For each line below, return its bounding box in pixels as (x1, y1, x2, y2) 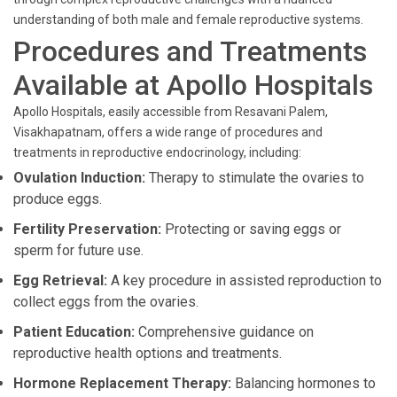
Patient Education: (13, 323, 135, 340)
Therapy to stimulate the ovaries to (145, 169, 364, 186)
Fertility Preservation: (13, 221, 161, 237)
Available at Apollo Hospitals (13, 68, 373, 102)
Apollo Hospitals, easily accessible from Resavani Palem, (13, 105, 328, 119)
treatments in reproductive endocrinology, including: (13, 145, 301, 160)
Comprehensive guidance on (135, 323, 314, 340)
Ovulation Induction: (13, 169, 145, 186)
